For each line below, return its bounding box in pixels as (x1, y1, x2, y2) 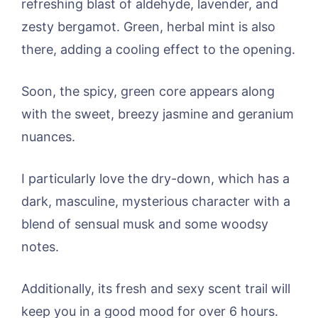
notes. (21, 239, 59, 255)
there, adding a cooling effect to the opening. (21, 42, 295, 57)
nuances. (21, 129, 75, 145)
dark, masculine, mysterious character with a (21, 194, 290, 209)
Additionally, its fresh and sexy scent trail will (21, 281, 290, 297)
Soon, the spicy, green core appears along (21, 84, 275, 99)
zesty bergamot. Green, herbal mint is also (21, 19, 275, 35)
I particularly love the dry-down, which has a (21, 171, 290, 187)
